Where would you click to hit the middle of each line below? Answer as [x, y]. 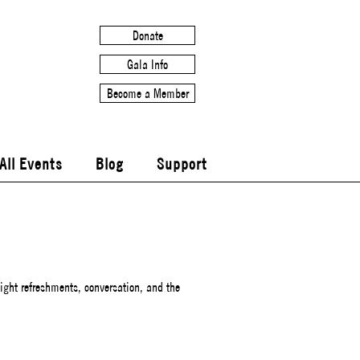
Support [182, 164]
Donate [147, 35]
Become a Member [147, 93]
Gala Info [147, 64]
